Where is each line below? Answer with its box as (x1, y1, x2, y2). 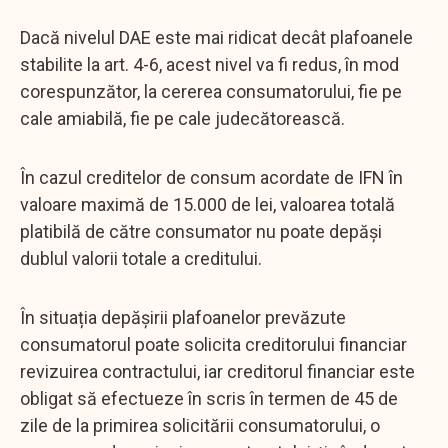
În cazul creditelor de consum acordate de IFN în (20, 166, 403, 188)
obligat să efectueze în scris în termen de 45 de (20, 387, 398, 409)
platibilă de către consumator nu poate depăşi (20, 220, 382, 242)
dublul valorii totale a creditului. (20, 247, 262, 269)
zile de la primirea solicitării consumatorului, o (20, 414, 380, 436)
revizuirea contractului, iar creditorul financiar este (20, 360, 415, 382)
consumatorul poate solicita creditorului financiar (20, 333, 407, 355)
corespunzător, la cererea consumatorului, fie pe (20, 80, 402, 102)
